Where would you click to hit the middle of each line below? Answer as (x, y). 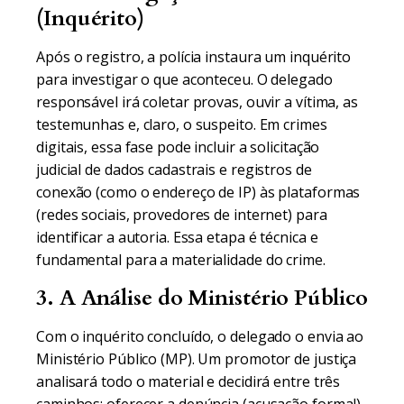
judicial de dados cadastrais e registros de (174, 170)
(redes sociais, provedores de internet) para (182, 215)
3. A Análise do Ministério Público (202, 298)
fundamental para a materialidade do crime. (181, 260)
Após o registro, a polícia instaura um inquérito (194, 57)
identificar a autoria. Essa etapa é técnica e (177, 237)
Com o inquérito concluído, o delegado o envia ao (200, 336)
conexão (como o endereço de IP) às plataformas (198, 192)
